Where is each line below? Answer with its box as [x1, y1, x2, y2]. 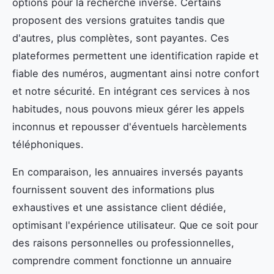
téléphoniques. [12, 138, 84, 151]
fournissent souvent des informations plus [12, 183, 215, 196]
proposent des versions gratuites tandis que [12, 14, 225, 27]
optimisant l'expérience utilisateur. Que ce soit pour [12, 219, 258, 232]
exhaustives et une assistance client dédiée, [12, 201, 226, 214]
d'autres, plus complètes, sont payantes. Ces [12, 32, 229, 45]
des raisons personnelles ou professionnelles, [12, 237, 234, 250]
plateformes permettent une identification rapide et [12, 50, 259, 62]
